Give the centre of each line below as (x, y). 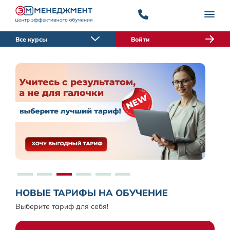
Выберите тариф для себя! (62, 207)
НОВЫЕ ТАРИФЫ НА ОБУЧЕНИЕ (92, 193)
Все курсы (31, 39)
